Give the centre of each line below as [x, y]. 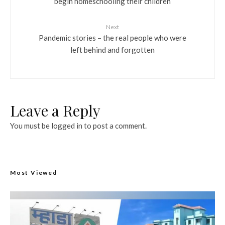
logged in [67, 125]
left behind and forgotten [113, 49]
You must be [31, 125]
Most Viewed [34, 172]
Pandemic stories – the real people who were [113, 37]
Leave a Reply [55, 110]
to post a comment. [115, 125]
